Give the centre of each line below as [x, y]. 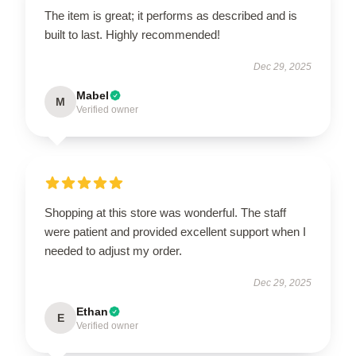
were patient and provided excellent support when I [175, 231]
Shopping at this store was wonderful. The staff [165, 212]
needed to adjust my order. [113, 250]
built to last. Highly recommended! [132, 34]
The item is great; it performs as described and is [171, 15]
